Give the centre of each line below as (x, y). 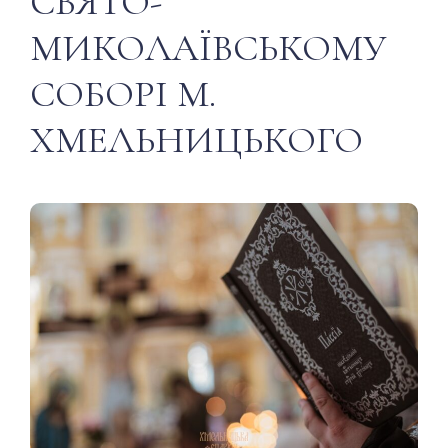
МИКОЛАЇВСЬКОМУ (208, 48)
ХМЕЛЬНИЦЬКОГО (196, 140)
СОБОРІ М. (123, 94)
